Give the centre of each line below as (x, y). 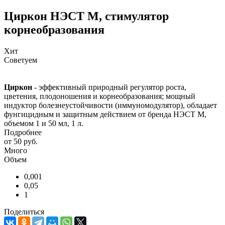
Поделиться (24, 211)
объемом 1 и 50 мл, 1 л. (45, 123)
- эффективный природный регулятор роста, (109, 87)
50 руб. (26, 141)
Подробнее (23, 132)
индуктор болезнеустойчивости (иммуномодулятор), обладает (110, 105)
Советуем (21, 60)
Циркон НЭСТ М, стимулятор (86, 16)
